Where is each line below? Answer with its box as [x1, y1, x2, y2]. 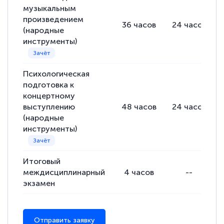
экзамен [23, 178, 55, 188]
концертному [23, 91, 75, 101]
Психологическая [23, 69, 90, 79]
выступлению [23, 102, 75, 112]
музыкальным [23, 3, 76, 13]
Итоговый [23, 156, 61, 166]
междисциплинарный [23, 167, 105, 177]
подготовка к [23, 80, 74, 90]
